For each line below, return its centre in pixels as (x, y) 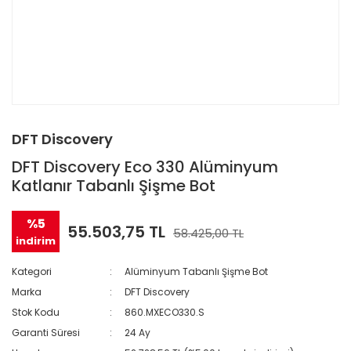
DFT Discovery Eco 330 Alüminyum (145, 167)
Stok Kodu (36, 312)
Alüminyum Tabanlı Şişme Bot (197, 271)
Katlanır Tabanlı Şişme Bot (114, 186)
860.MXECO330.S (165, 312)
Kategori (32, 271)
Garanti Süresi (46, 333)
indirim (36, 241)
